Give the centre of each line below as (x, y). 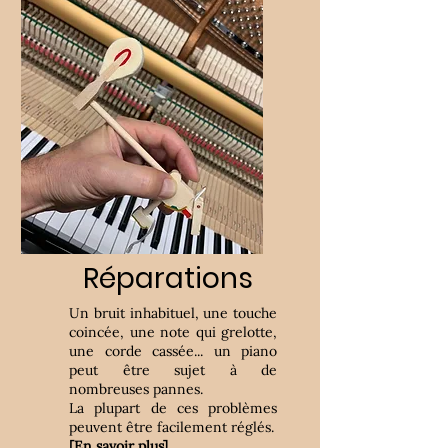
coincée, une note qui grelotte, (173, 332)
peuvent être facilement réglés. (171, 427)
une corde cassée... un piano (173, 351)
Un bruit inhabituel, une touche (173, 313)
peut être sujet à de (173, 370)
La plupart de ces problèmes (173, 408)
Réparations (168, 278)
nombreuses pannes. (136, 389)
